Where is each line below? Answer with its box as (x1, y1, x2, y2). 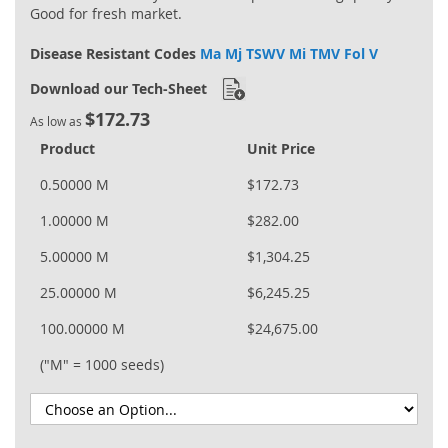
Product (40, 139, 95, 159)
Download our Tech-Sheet (30, 79, 207, 99)
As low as (30, 113, 82, 130)
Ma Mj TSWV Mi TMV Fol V (200, 44, 378, 64)
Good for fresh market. (30, 4, 182, 24)
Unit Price (247, 139, 315, 159)
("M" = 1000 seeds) (40, 355, 164, 375)
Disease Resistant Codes (30, 44, 200, 64)
